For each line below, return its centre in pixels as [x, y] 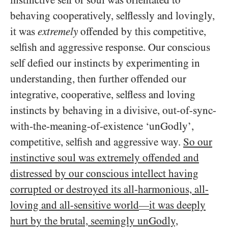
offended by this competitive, [142, 32]
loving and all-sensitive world [75, 205]
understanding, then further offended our [98, 79]
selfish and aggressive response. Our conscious [110, 47]
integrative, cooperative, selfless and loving [103, 95]
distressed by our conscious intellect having [104, 174]
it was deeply [177, 205]
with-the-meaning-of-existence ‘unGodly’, [102, 126]
